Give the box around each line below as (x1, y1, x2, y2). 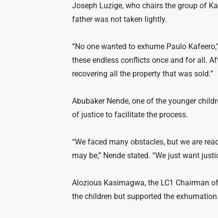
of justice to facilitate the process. (72, 110, 188, 120)
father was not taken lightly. (72, 15, 167, 24)
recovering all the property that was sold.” (72, 69, 213, 79)
